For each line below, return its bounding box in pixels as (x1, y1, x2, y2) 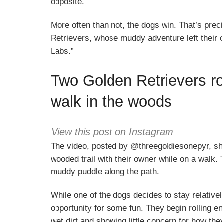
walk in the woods (51, 92, 172, 110)
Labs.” (51, 46, 74, 56)
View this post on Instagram (51, 126, 173, 137)
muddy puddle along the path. (51, 166, 159, 176)
